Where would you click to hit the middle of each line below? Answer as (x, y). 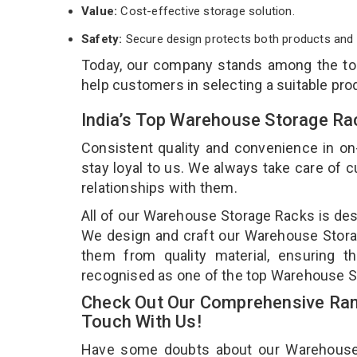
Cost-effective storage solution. (208, 11)
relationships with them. (161, 187)
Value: (101, 11)
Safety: (102, 39)
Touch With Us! (143, 321)
